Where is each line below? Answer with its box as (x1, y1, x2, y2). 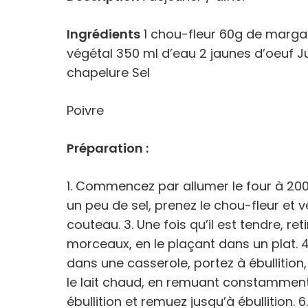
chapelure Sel (67, 64, 150, 81)
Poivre (67, 102, 104, 119)
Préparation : (67, 140, 148, 157)
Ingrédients (67, 25, 140, 43)
